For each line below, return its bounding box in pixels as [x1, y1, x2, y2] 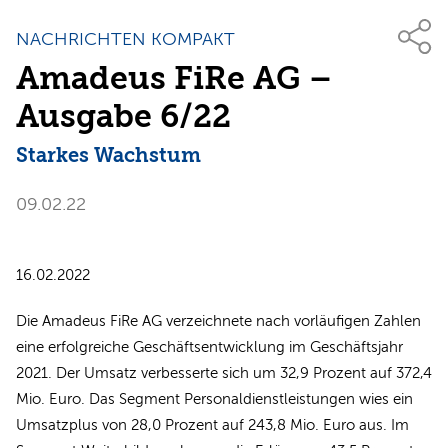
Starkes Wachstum [16, 144, 201, 168]
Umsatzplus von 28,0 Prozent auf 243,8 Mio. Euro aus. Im [16, 417, 409, 434]
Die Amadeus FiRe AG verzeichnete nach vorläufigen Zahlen [16, 313, 421, 330]
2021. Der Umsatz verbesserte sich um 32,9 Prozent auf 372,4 [16, 365, 432, 382]
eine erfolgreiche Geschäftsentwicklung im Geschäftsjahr [16, 339, 403, 356]
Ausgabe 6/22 [16, 98, 231, 136]
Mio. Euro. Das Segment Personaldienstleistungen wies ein [16, 391, 413, 408]
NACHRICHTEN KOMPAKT [16, 29, 235, 50]
